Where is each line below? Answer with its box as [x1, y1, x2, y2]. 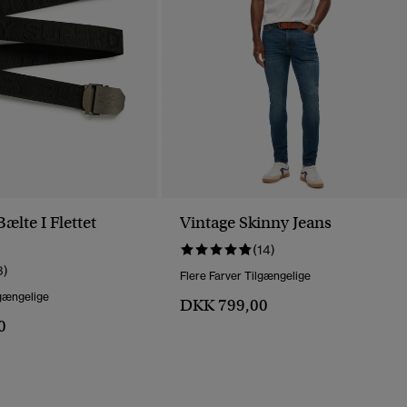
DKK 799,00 [180, 295, 268, 316]
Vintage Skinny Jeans [180, 213, 332, 233]
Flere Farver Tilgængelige [180, 269, 311, 283]
